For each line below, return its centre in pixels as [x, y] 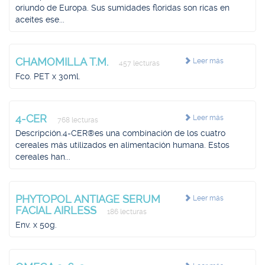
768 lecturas [77, 120]
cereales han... [43, 157]
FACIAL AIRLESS [57, 210]
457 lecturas [138, 63]
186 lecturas [126, 212]
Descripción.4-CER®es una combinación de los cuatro [120, 133]
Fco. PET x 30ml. [48, 76]
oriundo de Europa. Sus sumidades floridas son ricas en [122, 8]
